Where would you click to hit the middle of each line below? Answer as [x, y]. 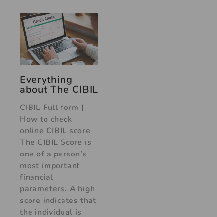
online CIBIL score [55, 131]
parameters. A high [58, 189]
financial [37, 177]
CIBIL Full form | [52, 107]
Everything [46, 79]
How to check [46, 119]
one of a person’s [54, 154]
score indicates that [58, 200]
